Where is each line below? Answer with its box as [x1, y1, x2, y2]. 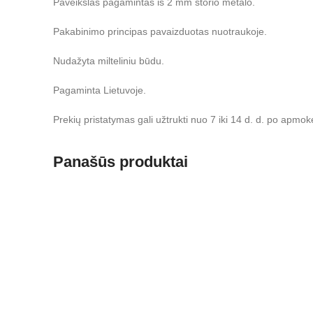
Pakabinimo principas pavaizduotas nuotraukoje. [53, 25, 267, 37]
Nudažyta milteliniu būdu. [53, 54, 164, 66]
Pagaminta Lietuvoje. [53, 84, 146, 96]
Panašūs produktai [53, 152, 188, 170]
